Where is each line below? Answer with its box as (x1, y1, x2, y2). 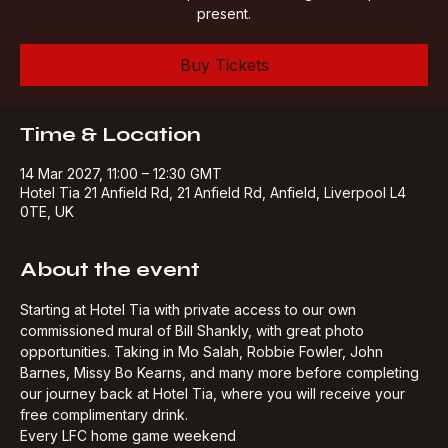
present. (197, 29, 251, 47)
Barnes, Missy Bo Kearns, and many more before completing (20, 388, 423, 406)
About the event (20, 281, 200, 307)
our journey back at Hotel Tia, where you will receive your (20, 409, 409, 427)
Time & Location (20, 146, 201, 172)
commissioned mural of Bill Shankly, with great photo (20, 346, 368, 364)
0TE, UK (20, 227, 74, 245)
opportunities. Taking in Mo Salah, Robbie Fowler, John (20, 367, 387, 385)
